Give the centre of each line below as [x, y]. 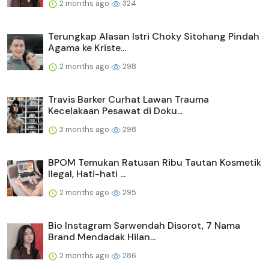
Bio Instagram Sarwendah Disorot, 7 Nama [144, 225]
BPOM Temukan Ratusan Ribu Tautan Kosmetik [155, 162]
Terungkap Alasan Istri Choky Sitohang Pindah [154, 36]
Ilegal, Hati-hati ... [87, 174]
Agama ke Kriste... [87, 47]
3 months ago [84, 129]
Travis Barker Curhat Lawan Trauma [128, 99]
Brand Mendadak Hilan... [102, 237]
